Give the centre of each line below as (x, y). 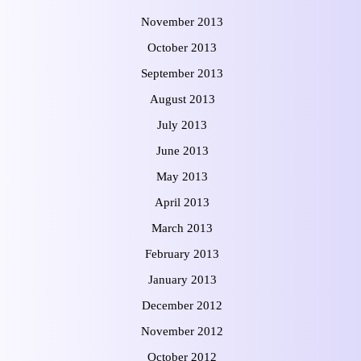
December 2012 (182, 305)
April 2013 (182, 202)
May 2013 (182, 176)
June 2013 (182, 150)
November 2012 (182, 331)
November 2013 (182, 21)
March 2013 (182, 228)
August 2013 (182, 99)
